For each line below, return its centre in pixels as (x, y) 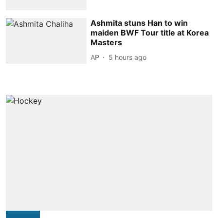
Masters (107, 43)
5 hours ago (128, 57)
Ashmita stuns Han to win (139, 23)
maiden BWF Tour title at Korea (150, 33)
